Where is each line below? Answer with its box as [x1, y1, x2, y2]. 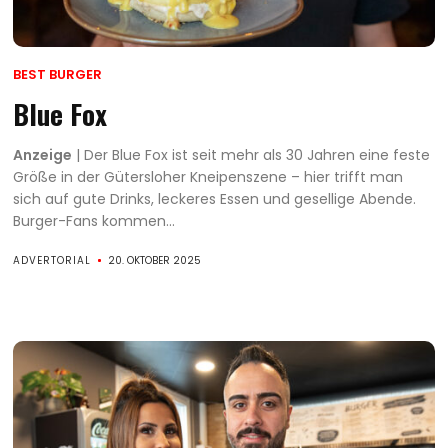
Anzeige [13, 144, 73, 165]
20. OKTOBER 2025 [108, 252, 202, 268]
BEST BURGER [13, 64, 103, 84]
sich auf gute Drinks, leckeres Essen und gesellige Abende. [13, 188, 417, 209]
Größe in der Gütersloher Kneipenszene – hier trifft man [13, 166, 404, 187]
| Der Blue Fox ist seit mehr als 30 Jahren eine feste [72, 144, 431, 165]
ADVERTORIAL [13, 252, 92, 268]
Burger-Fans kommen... [13, 210, 176, 231]
